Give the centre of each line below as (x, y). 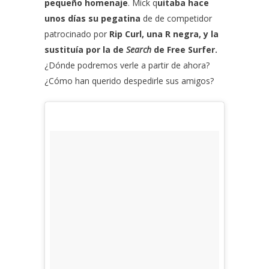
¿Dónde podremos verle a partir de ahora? (127, 65)
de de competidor (176, 18)
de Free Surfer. (184, 49)
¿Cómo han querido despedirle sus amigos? (129, 80)
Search (139, 49)
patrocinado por (77, 34)
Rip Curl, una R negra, (155, 34)
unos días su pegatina (92, 18)
